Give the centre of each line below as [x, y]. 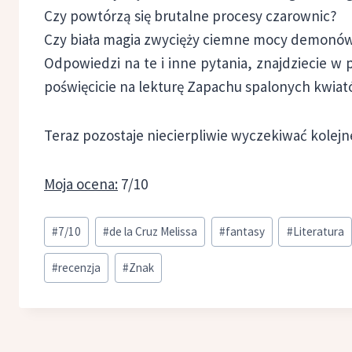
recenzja [80, 267]
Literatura [318, 231]
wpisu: [63, 246]
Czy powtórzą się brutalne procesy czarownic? [191, 16]
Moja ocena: [81, 184]
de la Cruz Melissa [153, 231]
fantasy [245, 231]
